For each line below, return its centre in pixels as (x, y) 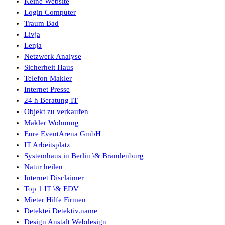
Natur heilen (43, 167)
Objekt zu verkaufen (56, 112)
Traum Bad (41, 23)
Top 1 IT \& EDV (51, 189)
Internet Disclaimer (54, 178)
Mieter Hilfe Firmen (55, 200)
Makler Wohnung (51, 123)
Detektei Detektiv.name (61, 211)
